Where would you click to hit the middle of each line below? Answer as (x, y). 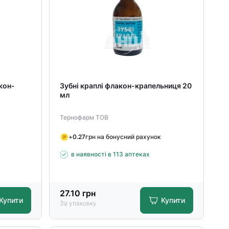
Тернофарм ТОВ (84, 117)
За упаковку (78, 203)
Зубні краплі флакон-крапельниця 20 (126, 86)
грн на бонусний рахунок (123, 136)
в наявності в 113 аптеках (111, 154)
